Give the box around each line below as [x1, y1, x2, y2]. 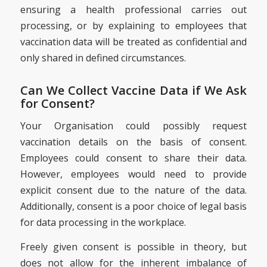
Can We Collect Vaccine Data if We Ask [20, 82, 247, 98]
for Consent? [20, 95, 95, 111]
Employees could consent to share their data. [20, 151, 247, 165]
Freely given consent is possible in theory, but [20, 240, 247, 254]
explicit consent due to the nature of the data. [20, 184, 247, 197]
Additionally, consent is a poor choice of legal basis [20, 200, 247, 213]
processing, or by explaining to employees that [20, 18, 247, 32]
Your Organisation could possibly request [20, 119, 247, 133]
